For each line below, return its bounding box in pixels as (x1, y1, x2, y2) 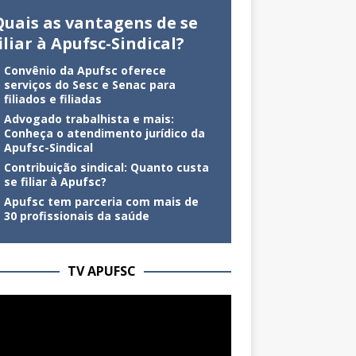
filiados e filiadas (3, 91, 102, 106)
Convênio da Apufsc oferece (3, 62, 166, 78)
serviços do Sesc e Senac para (3, 76, 176, 92)
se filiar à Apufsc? (3, 173, 106, 189)
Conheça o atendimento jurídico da (3, 125, 205, 141)
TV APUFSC (67, 261, 136, 280)
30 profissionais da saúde (3, 207, 149, 223)
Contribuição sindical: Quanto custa (3, 159, 209, 175)
